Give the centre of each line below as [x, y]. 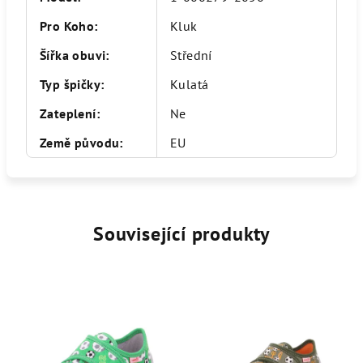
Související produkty [181, 233]
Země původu [80, 142]
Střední [191, 55]
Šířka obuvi [73, 55]
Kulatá [190, 84]
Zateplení [68, 113]
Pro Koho [67, 26]
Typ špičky [70, 84]
